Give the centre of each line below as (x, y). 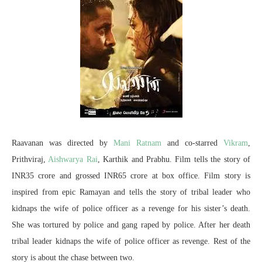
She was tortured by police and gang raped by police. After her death (131, 225)
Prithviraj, (30, 159)
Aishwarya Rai (73, 159)
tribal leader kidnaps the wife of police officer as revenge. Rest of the (131, 241)
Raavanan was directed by (63, 143)
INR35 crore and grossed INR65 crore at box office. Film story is (131, 175)
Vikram (236, 143)
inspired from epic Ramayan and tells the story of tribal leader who (131, 192)
